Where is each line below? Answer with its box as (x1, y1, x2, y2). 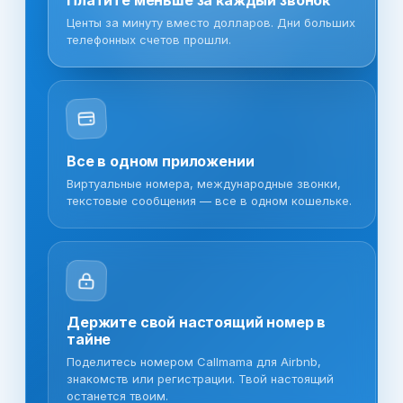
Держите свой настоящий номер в (67, 312, 327, 331)
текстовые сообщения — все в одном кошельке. (67, 193, 352, 208)
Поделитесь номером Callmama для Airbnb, (67, 354, 321, 369)
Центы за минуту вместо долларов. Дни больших (67, 14, 355, 30)
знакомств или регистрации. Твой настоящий (67, 371, 334, 386)
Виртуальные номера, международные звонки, (67, 175, 341, 191)
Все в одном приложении (67, 151, 255, 170)
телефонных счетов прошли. (67, 31, 231, 47)
